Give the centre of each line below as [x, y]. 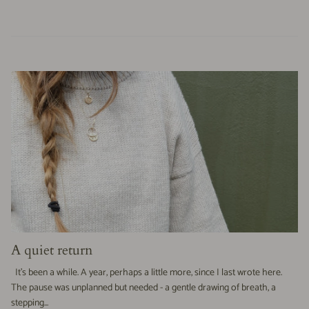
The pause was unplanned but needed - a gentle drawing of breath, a [143, 288]
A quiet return [52, 250]
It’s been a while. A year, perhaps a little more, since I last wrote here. [147, 273]
